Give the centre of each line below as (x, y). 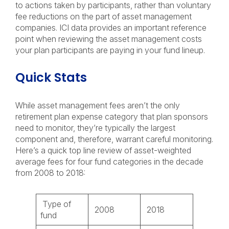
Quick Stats (51, 77)
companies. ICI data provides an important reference (111, 28)
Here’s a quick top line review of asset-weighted (103, 150)
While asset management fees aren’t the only (98, 105)
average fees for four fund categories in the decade (109, 162)
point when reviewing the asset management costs (109, 39)
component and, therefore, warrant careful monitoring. (114, 139)
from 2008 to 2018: (50, 173)
